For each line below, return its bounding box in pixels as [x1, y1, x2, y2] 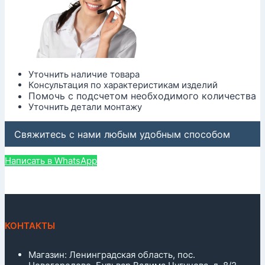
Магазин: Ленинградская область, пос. [28, 248, 195, 260]
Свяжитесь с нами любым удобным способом [14, 128, 230, 140]
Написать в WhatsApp [5, 155, 97, 167]
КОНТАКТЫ [5, 219, 55, 231]
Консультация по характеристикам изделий [28, 79, 218, 91]
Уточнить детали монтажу [28, 101, 142, 112]
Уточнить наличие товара [28, 68, 140, 80]
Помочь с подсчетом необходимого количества [28, 89, 256, 102]
